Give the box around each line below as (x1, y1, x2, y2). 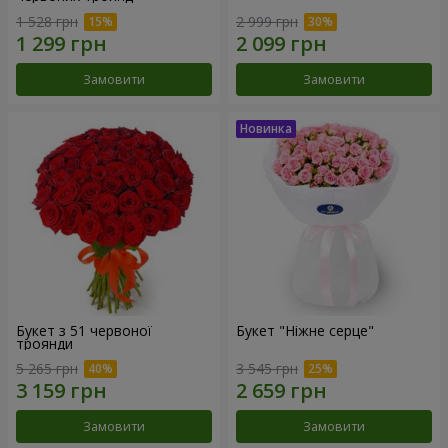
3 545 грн (236, 359, 298, 379)
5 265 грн (16, 359, 78, 379)
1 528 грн (16, 11, 78, 31)
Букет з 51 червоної (16, 320, 152, 340)
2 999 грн (236, 11, 298, 31)
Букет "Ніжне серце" (236, 320, 374, 340)
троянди (16, 333, 73, 353)
